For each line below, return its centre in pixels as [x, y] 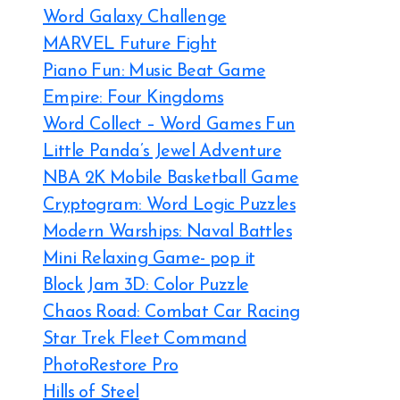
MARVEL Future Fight [130, 45]
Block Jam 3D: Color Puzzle [146, 286]
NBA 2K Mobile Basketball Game [171, 179]
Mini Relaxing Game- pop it [149, 259]
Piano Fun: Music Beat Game [154, 71]
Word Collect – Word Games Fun [169, 125]
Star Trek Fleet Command [145, 339]
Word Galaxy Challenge [135, 18]
